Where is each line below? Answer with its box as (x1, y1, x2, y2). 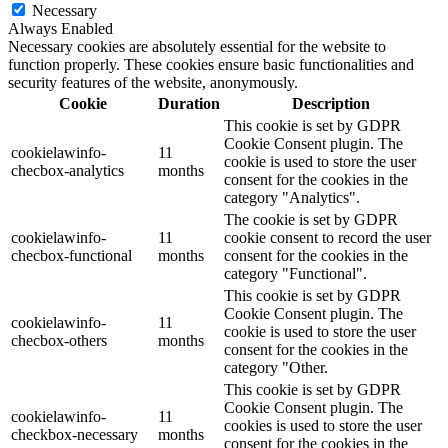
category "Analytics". (224, 188, 360, 206)
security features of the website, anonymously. (8, 73, 298, 91)
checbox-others (11, 331, 107, 349)
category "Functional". (224, 264, 367, 282)
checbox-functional (11, 246, 132, 264)
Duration (158, 94, 220, 112)
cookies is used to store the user (224, 416, 422, 434)
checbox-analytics (11, 161, 124, 179)
